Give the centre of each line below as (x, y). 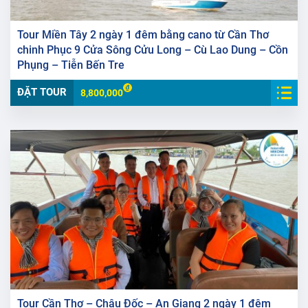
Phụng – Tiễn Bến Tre (71, 65)
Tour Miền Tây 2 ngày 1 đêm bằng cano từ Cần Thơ (143, 34)
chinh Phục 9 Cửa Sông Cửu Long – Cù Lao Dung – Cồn (153, 49)
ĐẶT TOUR (42, 92)
